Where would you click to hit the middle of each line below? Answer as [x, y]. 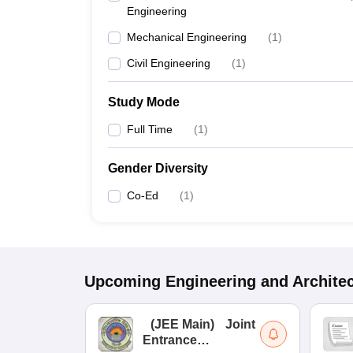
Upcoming [123, 281]
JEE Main [182, 324]
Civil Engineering [169, 63]
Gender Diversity [158, 168]
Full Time [150, 129]
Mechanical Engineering [187, 37]
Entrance [170, 340]
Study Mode [144, 102]
